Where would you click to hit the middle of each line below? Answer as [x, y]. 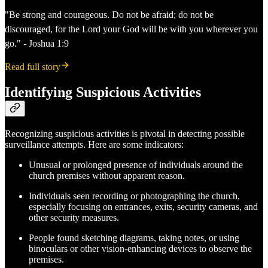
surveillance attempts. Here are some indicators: [94, 145]
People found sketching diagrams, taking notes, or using [134, 238]
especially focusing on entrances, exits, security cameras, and [143, 207]
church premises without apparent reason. [107, 176]
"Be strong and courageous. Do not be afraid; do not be [109, 15]
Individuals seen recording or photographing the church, [134, 196]
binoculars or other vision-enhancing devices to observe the [140, 249]
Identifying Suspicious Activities [103, 92]
